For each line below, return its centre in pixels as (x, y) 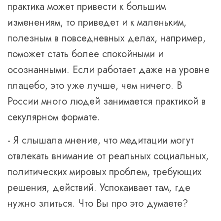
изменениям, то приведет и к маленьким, (97, 22)
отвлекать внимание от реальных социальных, (108, 156)
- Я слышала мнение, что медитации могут (101, 140)
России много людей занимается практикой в (107, 101)
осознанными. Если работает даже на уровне (109, 70)
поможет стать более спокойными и (85, 54)
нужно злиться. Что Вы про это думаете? (98, 203)
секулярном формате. (54, 117)
